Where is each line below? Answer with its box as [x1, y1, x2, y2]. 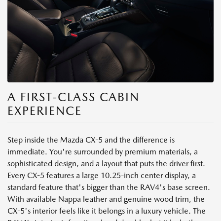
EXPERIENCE [7, 103, 82, 118]
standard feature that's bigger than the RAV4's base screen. [7, 182, 210, 192]
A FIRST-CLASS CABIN [7, 89, 140, 104]
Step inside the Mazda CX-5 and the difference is [7, 135, 175, 145]
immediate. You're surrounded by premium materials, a [7, 147, 198, 156]
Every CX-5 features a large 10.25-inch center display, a [7, 170, 196, 180]
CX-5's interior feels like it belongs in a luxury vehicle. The [7, 206, 206, 216]
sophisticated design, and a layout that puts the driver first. [7, 158, 205, 168]
